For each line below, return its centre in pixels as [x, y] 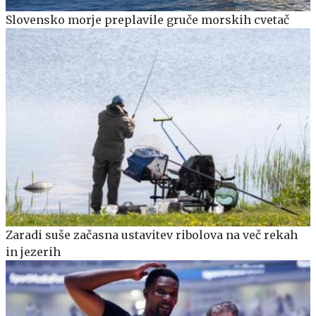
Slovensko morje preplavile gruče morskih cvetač [147, 19]
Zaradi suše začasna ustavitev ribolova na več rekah [152, 235]
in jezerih [33, 251]
